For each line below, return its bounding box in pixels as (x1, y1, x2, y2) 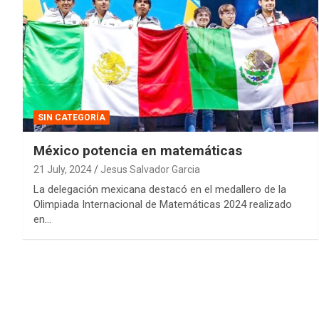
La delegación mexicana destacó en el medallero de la (33, 182, 286, 196)
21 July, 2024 (33, 163, 92, 175)
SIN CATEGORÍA (38, 112, 105, 122)
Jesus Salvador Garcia (100, 163, 200, 175)
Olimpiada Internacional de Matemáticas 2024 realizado (33, 197, 292, 211)
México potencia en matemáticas (33, 142, 242, 159)
